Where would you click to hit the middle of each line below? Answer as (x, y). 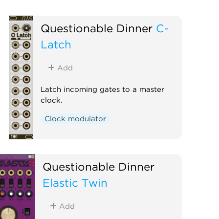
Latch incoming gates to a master (103, 89)
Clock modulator (75, 119)
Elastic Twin (75, 182)
